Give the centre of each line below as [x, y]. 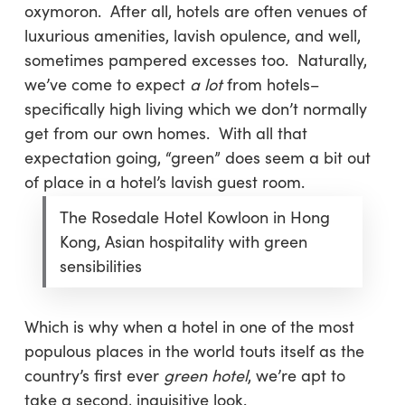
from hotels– [270, 84]
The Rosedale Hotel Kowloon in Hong [194, 217]
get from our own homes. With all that [165, 133]
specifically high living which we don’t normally [195, 108]
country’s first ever [94, 375]
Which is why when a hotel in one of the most [189, 326]
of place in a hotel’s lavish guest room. [164, 182]
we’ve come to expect [107, 84]
